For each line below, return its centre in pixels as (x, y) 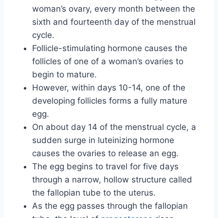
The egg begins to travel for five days (105, 167)
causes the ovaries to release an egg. (105, 154)
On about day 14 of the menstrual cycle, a (114, 127)
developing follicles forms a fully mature (110, 101)
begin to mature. (64, 75)
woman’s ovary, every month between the (114, 9)
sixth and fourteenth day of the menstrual (114, 22)
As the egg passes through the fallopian (110, 206)
